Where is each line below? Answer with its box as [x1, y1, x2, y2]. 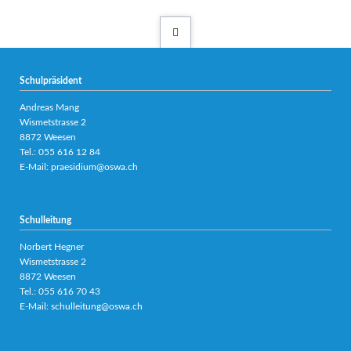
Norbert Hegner [19, 242, 84, 252]
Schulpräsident [19, 76, 81, 86]
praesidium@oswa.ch [50, 162, 138, 172]
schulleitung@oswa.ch [50, 302, 143, 312]
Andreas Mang [19, 103, 79, 113]
